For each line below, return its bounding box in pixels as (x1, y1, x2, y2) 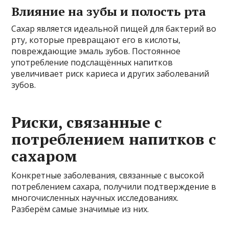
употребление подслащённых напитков (11, 56, 173, 68)
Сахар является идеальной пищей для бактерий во (11, 22, 217, 34)
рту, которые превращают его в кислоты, (11, 34, 181, 45)
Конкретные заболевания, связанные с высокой (11, 169, 204, 181)
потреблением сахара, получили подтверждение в (11, 180, 217, 192)
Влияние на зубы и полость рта (11, 3, 207, 19)
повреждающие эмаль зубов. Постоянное (11, 45, 181, 57)
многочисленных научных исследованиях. (11, 192, 179, 203)
